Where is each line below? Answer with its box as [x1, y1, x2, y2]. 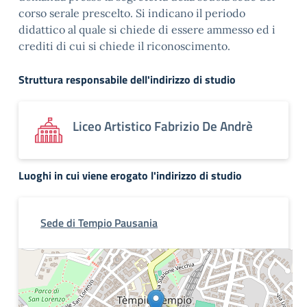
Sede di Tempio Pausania [40, 214, 158, 231]
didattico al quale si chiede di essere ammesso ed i [19, 23, 275, 36]
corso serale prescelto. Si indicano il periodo [19, 6, 245, 20]
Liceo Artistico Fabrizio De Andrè [73, 116, 253, 136]
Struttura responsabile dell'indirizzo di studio [19, 71, 236, 88]
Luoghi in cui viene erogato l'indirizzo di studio [19, 167, 242, 184]
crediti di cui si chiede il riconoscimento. [19, 39, 230, 53]
